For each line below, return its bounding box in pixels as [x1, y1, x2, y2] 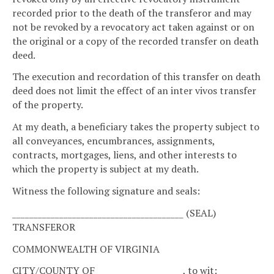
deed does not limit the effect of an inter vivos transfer [12, 84, 256, 98]
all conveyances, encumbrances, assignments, [12, 134, 215, 148]
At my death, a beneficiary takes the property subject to [12, 120, 259, 134]
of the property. [12, 98, 83, 112]
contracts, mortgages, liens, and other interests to [12, 148, 237, 162]
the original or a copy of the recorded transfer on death [12, 34, 259, 48]
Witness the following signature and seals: [12, 184, 200, 198]
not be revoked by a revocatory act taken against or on [12, 20, 254, 34]
